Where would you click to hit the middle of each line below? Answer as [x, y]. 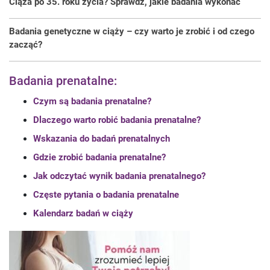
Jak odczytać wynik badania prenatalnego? [119, 176]
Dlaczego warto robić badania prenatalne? [117, 120]
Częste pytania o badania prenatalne [106, 195]
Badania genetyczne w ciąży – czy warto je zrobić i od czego [132, 31]
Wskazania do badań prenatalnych [102, 139]
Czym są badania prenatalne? [92, 101]
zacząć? [26, 45]
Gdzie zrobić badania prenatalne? [99, 157]
